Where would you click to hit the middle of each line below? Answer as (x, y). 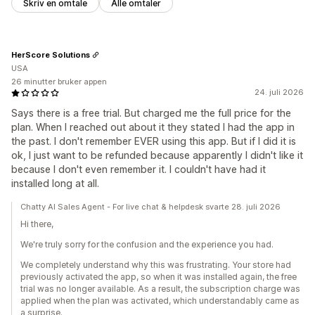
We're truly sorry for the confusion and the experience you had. (147, 245)
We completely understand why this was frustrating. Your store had (156, 265)
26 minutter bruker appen (59, 82)
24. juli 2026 (279, 92)
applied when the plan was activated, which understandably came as (160, 301)
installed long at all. (55, 184)
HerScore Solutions (51, 54)
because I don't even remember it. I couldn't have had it (139, 169)
